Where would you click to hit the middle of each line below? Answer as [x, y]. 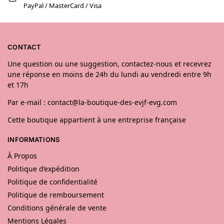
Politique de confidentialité [52, 182]
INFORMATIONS [34, 139]
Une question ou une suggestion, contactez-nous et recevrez [109, 63]
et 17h [18, 84]
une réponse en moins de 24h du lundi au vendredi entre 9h [109, 74]
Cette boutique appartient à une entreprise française [97, 119]
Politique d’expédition [43, 169]
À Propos [22, 156]
